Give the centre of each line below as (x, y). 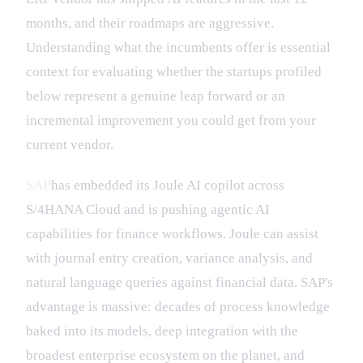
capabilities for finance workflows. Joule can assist (172, 233)
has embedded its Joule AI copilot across (168, 185)
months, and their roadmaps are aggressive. (150, 23)
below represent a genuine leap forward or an (156, 96)
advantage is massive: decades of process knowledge (178, 306)
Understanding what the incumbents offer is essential (178, 47)
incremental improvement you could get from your (171, 120)
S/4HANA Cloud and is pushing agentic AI (148, 209)
